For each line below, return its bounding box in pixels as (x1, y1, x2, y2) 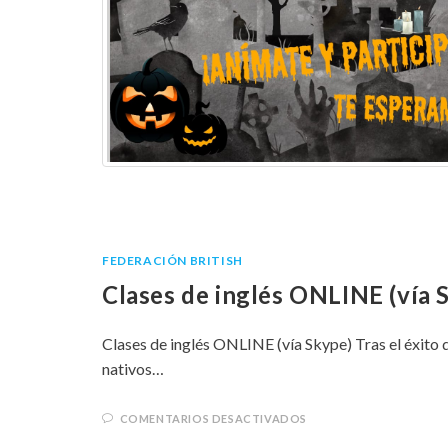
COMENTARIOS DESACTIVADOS (119, 412, 308, 426)
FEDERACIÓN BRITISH (102, 253, 243, 269)
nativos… (102, 359, 164, 379)
